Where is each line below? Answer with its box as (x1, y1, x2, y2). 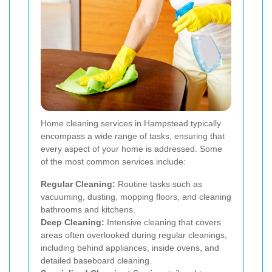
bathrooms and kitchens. (41, 205, 135, 215)
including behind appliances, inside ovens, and (41, 243, 219, 253)
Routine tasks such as (115, 179, 202, 189)
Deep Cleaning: (41, 217, 104, 228)
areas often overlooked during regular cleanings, (41, 230, 227, 240)
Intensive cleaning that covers (104, 217, 221, 228)
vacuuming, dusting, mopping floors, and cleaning (41, 192, 231, 202)
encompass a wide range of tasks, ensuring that (41, 131, 225, 141)
